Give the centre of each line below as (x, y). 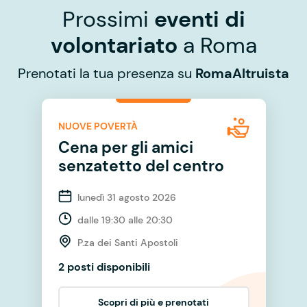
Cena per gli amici (125, 147)
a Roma (217, 45)
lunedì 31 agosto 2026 (126, 197)
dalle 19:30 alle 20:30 (125, 220)
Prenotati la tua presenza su (107, 73)
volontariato (114, 45)
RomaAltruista (242, 73)
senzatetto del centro (141, 165)
